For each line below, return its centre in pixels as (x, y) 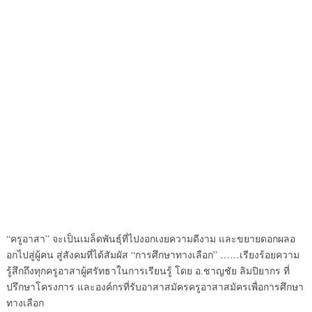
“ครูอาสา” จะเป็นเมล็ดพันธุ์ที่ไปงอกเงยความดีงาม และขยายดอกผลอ (150, 239)
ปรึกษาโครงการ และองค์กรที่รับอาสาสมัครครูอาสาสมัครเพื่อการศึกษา (155, 287)
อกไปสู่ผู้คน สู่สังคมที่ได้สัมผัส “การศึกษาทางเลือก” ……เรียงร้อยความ (153, 255)
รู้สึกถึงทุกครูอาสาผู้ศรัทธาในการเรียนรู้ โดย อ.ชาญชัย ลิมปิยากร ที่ (148, 271)
